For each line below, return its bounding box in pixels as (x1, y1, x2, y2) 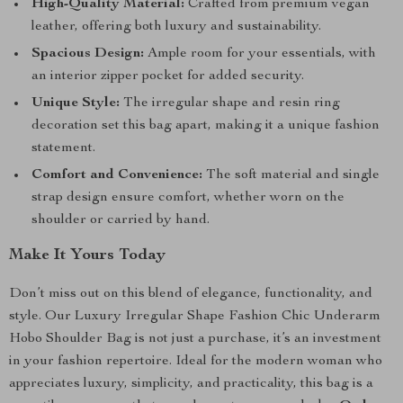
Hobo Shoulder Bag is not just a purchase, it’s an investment (9, 332, 381, 346)
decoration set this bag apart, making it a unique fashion (31, 119, 380, 133)
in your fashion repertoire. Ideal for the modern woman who (9, 354, 382, 369)
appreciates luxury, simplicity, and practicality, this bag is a (9, 377, 373, 391)
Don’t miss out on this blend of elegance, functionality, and (9, 287, 372, 301)
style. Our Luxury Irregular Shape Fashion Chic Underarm (9, 309, 381, 324)
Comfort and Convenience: (31, 168, 202, 183)
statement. (31, 141, 95, 156)
